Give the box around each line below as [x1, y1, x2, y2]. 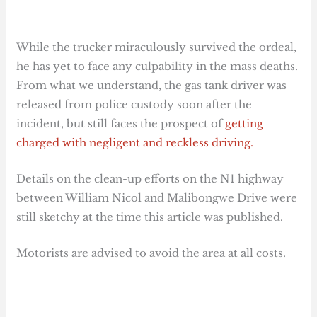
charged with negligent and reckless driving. [16, 136, 254, 150]
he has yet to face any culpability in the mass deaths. [16, 59, 299, 74]
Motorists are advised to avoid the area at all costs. [16, 246, 287, 260]
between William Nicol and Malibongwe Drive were [16, 191, 298, 205]
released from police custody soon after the [16, 98, 253, 112]
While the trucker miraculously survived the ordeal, [16, 40, 297, 54]
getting [222, 117, 264, 131]
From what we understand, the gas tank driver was [16, 79, 287, 93]
